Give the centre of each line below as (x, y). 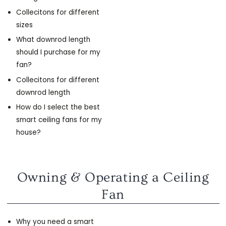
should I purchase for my (58, 52)
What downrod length (53, 40)
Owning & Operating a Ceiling (113, 178)
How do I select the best (58, 107)
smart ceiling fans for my (59, 120)
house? (28, 133)
